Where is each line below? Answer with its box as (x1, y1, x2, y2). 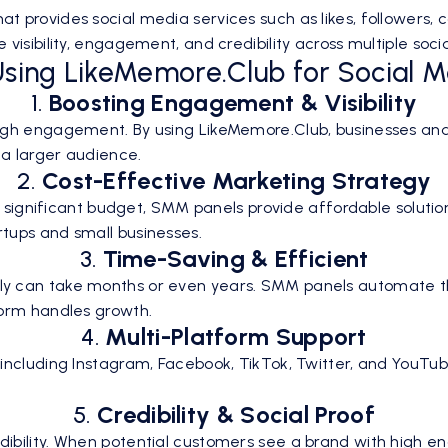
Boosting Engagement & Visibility (48, 88, 418, 118)
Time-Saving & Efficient (102, 244, 369, 274)
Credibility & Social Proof (97, 400, 375, 430)
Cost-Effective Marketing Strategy (42, 166, 431, 196)
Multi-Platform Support (105, 322, 367, 352)
